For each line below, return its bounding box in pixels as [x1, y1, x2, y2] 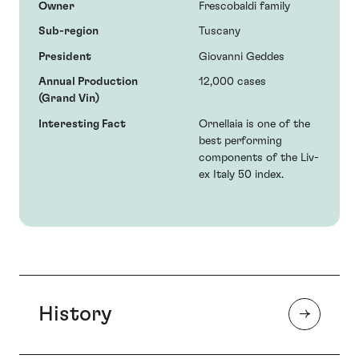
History [38, 303, 112, 325]
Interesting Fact [38, 118, 126, 130]
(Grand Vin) [38, 93, 99, 105]
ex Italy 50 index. [199, 168, 284, 180]
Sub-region [38, 26, 99, 38]
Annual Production [38, 76, 138, 88]
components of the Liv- [199, 151, 319, 163]
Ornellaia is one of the [199, 118, 310, 130]
